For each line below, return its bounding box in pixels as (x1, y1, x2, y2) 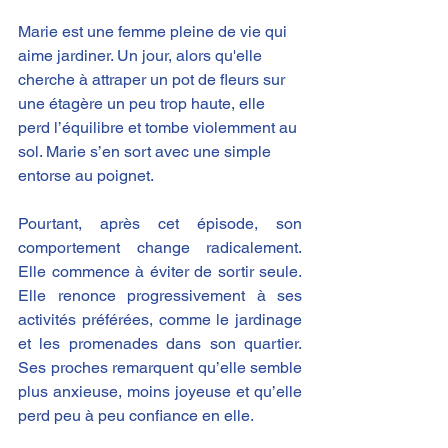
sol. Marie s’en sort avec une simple (18, 141, 275, 161)
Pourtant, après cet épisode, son (18, 213, 302, 233)
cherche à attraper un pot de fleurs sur (18, 69, 289, 89)
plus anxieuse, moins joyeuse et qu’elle (18, 381, 302, 401)
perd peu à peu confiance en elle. (18, 405, 254, 425)
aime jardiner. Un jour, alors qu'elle (18, 45, 266, 65)
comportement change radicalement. (18, 237, 302, 257)
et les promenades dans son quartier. (18, 333, 302, 353)
